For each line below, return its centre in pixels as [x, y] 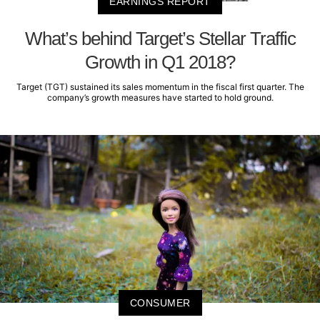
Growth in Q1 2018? [160, 62]
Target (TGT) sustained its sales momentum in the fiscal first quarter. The [160, 87]
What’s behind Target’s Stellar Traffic [160, 39]
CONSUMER [160, 303]
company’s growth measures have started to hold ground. [160, 98]
